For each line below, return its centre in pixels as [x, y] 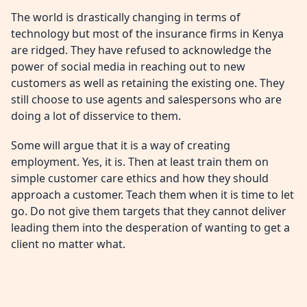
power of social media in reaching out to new [128, 67]
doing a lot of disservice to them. [96, 116]
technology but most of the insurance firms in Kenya [147, 34]
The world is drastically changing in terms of [126, 17]
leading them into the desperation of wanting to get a [150, 228]
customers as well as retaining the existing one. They [148, 83]
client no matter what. [68, 244]
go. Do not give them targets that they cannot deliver [149, 211]
